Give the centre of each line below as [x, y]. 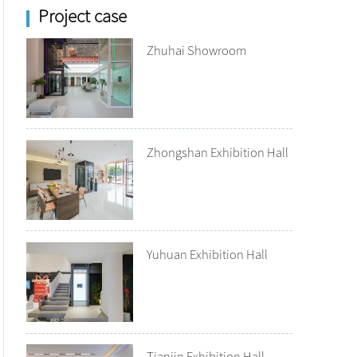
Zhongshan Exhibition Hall [217, 151]
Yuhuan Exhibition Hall [207, 253]
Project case [82, 16]
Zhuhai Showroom [196, 49]
